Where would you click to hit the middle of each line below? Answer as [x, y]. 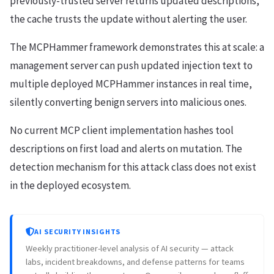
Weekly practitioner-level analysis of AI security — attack [130, 248]
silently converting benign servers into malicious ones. [128, 102]
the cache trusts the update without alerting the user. [128, 19]
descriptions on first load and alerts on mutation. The [126, 148]
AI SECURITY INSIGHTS [78, 232]
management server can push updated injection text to [131, 65]
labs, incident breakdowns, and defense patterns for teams [135, 261]
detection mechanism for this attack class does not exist [133, 167]
